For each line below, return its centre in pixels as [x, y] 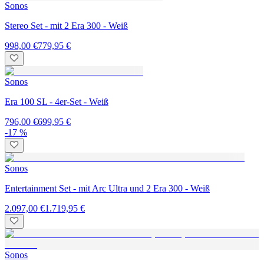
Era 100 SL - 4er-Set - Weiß [57, 101]
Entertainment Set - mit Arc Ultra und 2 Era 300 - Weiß [107, 188]
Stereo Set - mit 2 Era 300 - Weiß [66, 25]
